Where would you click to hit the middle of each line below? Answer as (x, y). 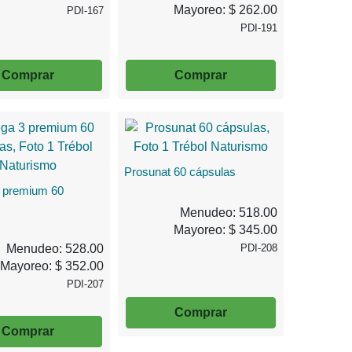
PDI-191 (259, 27)
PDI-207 (86, 284)
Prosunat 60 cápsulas (180, 171)
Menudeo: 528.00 (55, 248)
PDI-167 (86, 10)
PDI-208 (259, 247)
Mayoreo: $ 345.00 (225, 229)
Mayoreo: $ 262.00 (225, 9)
